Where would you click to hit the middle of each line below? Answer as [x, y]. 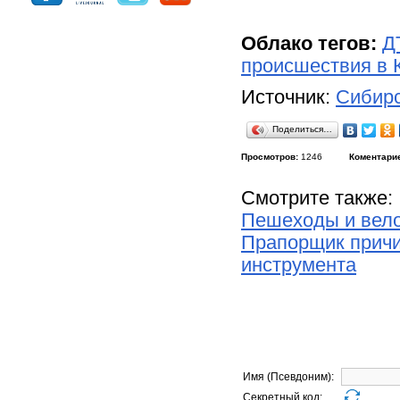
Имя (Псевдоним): [291, 377]
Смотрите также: [317, 198]
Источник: [288, 97]
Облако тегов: [309, 44]
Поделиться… [302, 129]
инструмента [299, 265]
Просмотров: [270, 157]
